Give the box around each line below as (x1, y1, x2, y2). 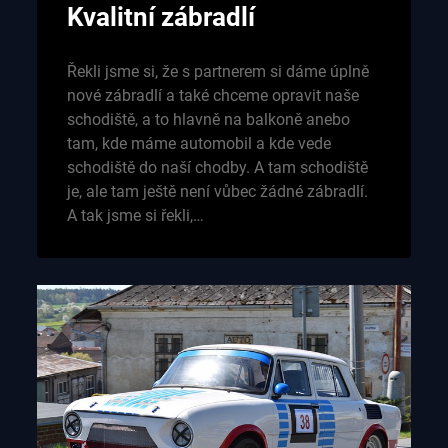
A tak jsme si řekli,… (66, 205, 204, 225)
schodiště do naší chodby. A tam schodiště (66, 157, 368, 177)
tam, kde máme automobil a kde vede (66, 133, 331, 153)
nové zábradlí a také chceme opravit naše (66, 85, 359, 105)
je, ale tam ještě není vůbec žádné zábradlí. (66, 181, 368, 201)
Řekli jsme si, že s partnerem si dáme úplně (66, 61, 369, 81)
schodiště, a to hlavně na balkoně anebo (66, 109, 350, 129)
